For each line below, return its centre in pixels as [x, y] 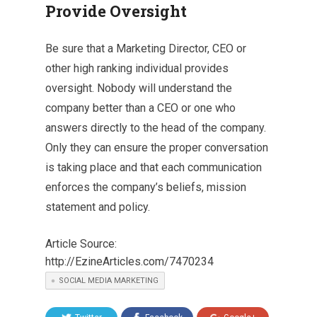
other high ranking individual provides [137, 69]
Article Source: [81, 244]
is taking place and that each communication [154, 168]
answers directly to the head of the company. [156, 128]
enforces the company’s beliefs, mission [146, 188]
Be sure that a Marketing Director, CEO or [146, 49]
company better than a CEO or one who [140, 108]
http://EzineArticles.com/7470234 [129, 262]
